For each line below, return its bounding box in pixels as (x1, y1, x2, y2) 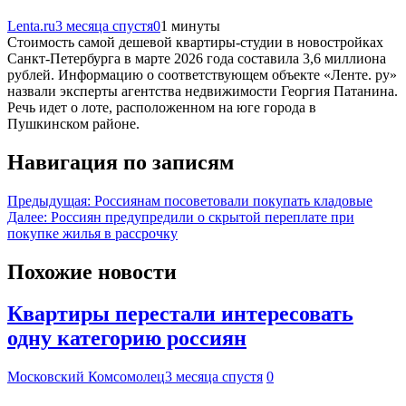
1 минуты (160, 17, 220, 34)
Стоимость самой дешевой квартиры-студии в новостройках (7, 34, 383, 50)
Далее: (7, 208, 47, 225)
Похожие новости (7, 259, 177, 284)
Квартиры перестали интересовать (7, 302, 353, 326)
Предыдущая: (7, 192, 91, 208)
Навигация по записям (7, 150, 234, 174)
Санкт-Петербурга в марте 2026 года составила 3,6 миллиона (7, 50, 386, 66)
